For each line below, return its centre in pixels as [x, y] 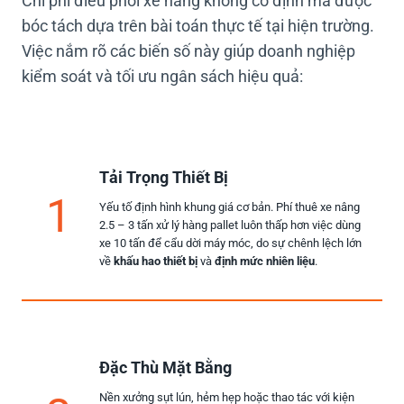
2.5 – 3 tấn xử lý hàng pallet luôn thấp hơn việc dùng [230, 225]
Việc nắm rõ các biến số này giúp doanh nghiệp [188, 52]
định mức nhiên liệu [265, 262]
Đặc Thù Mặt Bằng [165, 368]
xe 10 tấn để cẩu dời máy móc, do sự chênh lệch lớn [230, 243]
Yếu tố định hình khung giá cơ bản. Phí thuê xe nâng [230, 207]
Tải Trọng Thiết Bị [164, 178]
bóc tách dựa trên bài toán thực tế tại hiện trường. [198, 27]
